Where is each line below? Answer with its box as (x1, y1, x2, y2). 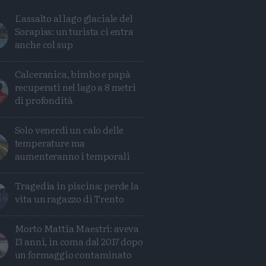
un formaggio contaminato (14, 247, 132, 261)
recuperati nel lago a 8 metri (14, 80, 136, 94)
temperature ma (14, 135, 85, 150)
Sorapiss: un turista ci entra (14, 24, 134, 38)
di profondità (14, 93, 73, 107)
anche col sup (14, 37, 73, 51)
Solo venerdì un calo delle (14, 122, 124, 137)
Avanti (163, 151, 195, 166)
